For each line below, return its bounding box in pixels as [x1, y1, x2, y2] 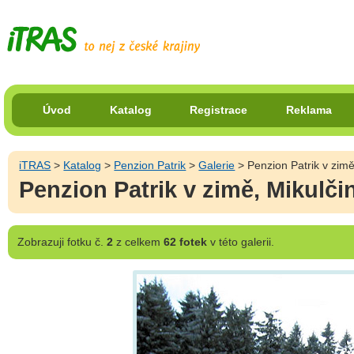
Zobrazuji [17, 235, 64, 248]
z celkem [112, 235, 164, 248]
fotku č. [63, 235, 107, 248]
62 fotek [163, 235, 207, 248]
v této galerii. [206, 235, 274, 248]
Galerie [198, 158, 235, 171]
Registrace [190, 103, 248, 116]
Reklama [286, 103, 333, 116]
